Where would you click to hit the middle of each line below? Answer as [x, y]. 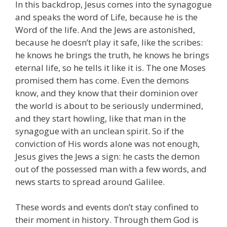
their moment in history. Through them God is [107, 220]
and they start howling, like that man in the [101, 118]
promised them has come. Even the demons [102, 80]
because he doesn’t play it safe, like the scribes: [109, 42]
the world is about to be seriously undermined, [109, 105]
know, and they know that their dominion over [107, 93]
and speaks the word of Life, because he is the [106, 17]
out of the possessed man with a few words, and [111, 169]
